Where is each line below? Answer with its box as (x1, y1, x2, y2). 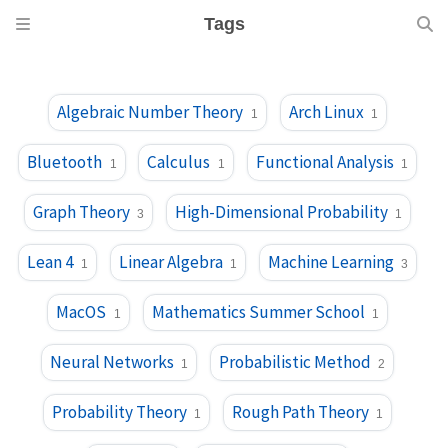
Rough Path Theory (232, 401, 369, 423)
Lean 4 (26, 251, 74, 273)
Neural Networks (49, 351, 174, 373)
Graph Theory (32, 201, 130, 223)
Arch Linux (288, 101, 364, 123)
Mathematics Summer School (151, 301, 365, 323)
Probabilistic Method (219, 351, 371, 373)
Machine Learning (268, 251, 395, 273)
